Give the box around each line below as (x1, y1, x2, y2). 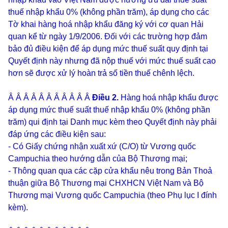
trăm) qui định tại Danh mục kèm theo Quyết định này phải (8, 118, 217, 126)
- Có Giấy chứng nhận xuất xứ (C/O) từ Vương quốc (8, 142, 196, 151)
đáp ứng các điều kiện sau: (8, 130, 106, 138)
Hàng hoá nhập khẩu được (119, 93, 218, 102)
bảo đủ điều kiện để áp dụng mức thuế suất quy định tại (8, 44, 208, 53)
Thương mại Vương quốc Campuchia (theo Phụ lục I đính (8, 191, 217, 199)
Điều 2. (92, 93, 119, 102)
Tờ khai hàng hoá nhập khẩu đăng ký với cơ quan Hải (8, 20, 204, 28)
